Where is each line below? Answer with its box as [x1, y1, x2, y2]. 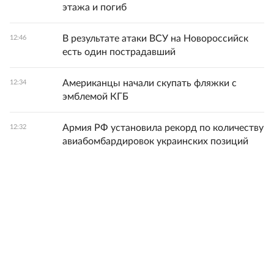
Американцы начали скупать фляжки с [62, 78, 237, 88]
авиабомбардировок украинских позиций [62, 136, 248, 146]
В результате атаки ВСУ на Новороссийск [62, 34, 248, 43]
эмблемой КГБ [62, 92, 128, 102]
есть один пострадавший [62, 47, 176, 57]
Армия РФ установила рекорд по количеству [62, 123, 264, 133]
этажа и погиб [62, 2, 127, 12]
